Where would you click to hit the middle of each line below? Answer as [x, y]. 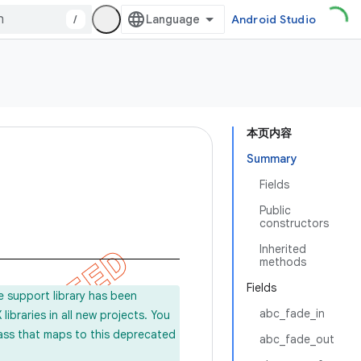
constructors [294, 223]
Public [275, 210]
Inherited [283, 249]
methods [283, 262]
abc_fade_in [292, 313]
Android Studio [273, 19]
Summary [272, 159]
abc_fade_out [297, 339]
